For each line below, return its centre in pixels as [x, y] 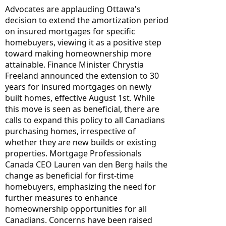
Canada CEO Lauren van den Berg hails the [86, 164]
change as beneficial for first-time [69, 176]
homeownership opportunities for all [76, 209]
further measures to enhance [61, 198]
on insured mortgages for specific [70, 31]
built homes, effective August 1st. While [80, 98]
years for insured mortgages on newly [78, 87]
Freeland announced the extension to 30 [82, 76]
